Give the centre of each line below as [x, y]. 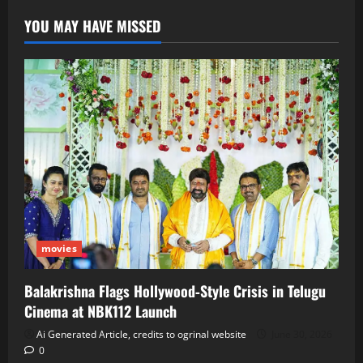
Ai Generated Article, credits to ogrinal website [141, 334]
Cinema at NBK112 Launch [100, 311]
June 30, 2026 [301, 334]
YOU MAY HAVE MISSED [93, 26]
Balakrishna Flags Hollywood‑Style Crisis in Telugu [175, 290]
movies [59, 248]
